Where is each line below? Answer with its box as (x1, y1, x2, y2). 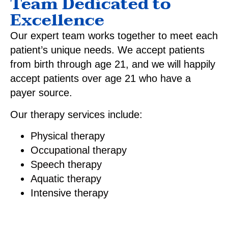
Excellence (10, 6, 104, 35)
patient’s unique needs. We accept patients (10, 44, 205, 56)
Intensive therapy (31, 187, 108, 199)
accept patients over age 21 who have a (10, 73, 191, 84)
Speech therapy (31, 159, 102, 170)
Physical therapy (31, 130, 105, 142)
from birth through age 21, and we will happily (10, 59, 215, 70)
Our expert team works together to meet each (10, 30, 218, 42)
